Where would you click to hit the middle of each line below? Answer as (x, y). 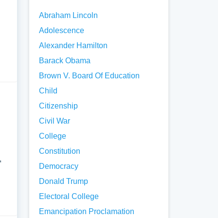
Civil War (55, 121)
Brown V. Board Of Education (90, 76)
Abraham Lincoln (69, 15)
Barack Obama (65, 61)
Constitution (60, 151)
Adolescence (62, 30)
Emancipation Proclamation (87, 211)
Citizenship (59, 106)
